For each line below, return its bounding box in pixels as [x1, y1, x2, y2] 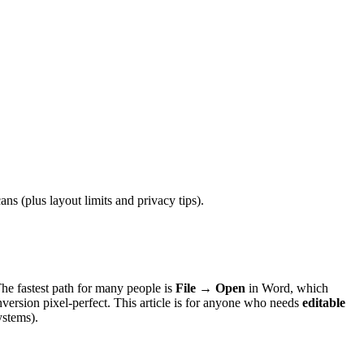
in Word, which [245, 280, 328, 295]
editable [302, 295, 345, 310]
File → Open [175, 280, 245, 295]
